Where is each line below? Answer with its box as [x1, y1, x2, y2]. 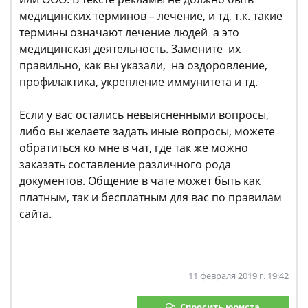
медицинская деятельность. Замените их [19, 41, 241, 56]
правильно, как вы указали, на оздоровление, [19, 58, 267, 73]
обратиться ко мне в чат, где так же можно [19, 140, 248, 155]
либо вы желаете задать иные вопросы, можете [19, 124, 275, 139]
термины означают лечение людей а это [19, 25, 239, 40]
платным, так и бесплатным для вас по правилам [19, 190, 282, 205]
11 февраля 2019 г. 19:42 [188, 269, 289, 282]
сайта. [19, 206, 52, 221]
